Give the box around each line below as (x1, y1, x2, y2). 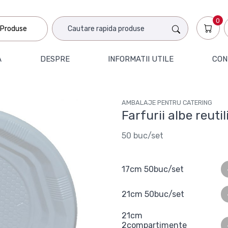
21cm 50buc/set (122, 189, 184, 199)
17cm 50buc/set (122, 164, 184, 174)
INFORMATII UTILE (108, 54, 174, 64)
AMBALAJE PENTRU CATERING (122, 99, 212, 106)
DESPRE (40, 54, 70, 64)
